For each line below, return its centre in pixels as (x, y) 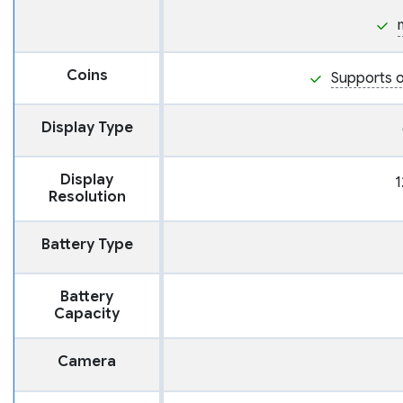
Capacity (87, 314)
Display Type (87, 128)
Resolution (87, 197)
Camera (87, 362)
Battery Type (87, 245)
